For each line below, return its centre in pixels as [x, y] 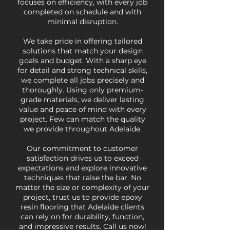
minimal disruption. [82, 22]
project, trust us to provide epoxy [82, 197]
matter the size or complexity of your [82, 187]
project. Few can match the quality [82, 119]
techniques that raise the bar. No [82, 178]
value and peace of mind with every [82, 109]
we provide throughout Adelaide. [82, 129]
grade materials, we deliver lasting [82, 100]
